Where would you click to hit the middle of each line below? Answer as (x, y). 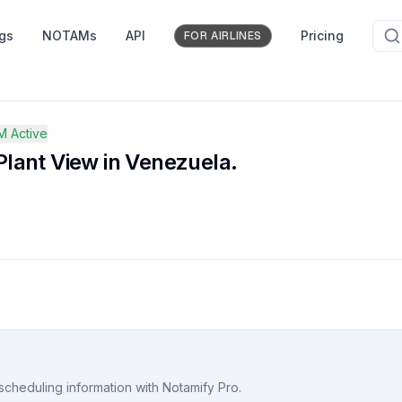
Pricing (322, 35)
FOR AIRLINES (223, 36)
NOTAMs (69, 35)
